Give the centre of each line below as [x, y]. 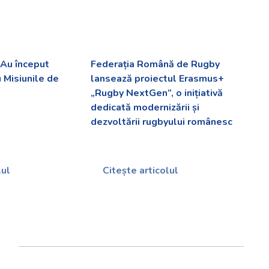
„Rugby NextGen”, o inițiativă [156, 93]
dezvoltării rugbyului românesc [161, 122]
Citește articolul [139, 170]
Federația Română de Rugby [155, 65]
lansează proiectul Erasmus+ [157, 79]
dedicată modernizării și [145, 108]
